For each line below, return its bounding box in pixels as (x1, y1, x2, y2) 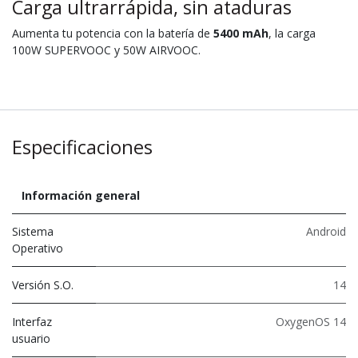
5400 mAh (213, 25, 268, 41)
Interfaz (12, 313, 52, 329)
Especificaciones (12, 133, 153, 160)
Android (306, 223, 346, 239)
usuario (12, 330, 50, 346)
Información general (22, 187, 140, 203)
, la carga (268, 25, 316, 41)
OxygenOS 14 (276, 313, 346, 329)
